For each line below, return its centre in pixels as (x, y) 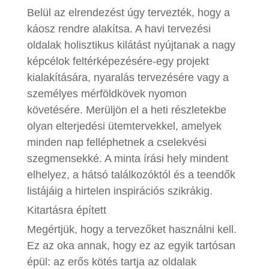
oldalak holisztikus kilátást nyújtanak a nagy (131, 45)
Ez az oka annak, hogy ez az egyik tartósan (131, 245)
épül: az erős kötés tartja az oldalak (111, 261)
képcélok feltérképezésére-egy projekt (118, 61)
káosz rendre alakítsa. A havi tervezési (119, 29)
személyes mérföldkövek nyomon (107, 93)
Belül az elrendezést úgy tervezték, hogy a (128, 12)
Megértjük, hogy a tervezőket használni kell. (131, 229)
